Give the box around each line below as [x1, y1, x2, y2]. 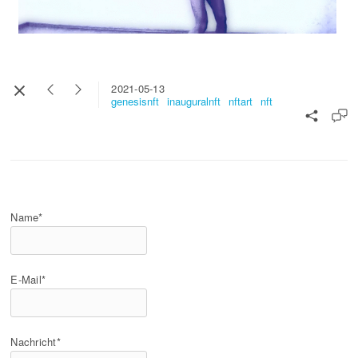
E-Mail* [10, 271, 46, 287]
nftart [229, 93, 253, 109]
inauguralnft [167, 93, 221, 109]
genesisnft [111, 93, 160, 109]
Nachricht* [10, 333, 61, 349]
